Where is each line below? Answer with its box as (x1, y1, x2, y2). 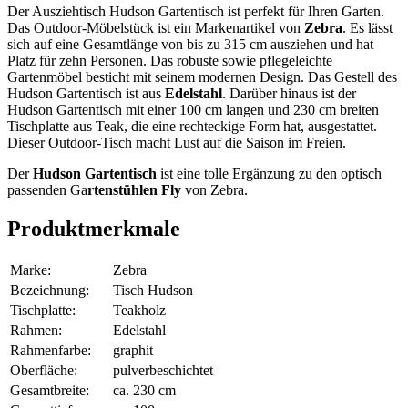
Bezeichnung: (10, 281, 89, 298)
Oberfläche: (10, 362, 77, 378)
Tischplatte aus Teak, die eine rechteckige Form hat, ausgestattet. (7, 118, 377, 135)
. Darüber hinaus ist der (222, 86, 356, 102)
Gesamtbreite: (10, 382, 89, 398)
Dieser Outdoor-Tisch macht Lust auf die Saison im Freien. (7, 135, 346, 151)
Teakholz (113, 301, 166, 318)
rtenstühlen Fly (87, 182, 181, 199)
